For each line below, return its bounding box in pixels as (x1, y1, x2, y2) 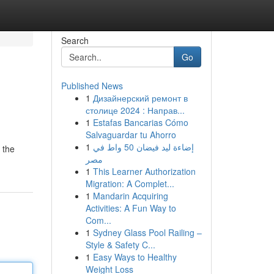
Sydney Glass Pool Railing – (92, 226, 202, 239)
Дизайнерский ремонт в (92, 92, 188, 104)
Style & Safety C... (85, 239, 155, 251)
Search (61, 34, 89, 46)
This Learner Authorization (92, 165, 196, 177)
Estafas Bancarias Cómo (92, 116, 188, 128)
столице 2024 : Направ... (85, 104, 185, 116)
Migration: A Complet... (85, 177, 174, 190)
